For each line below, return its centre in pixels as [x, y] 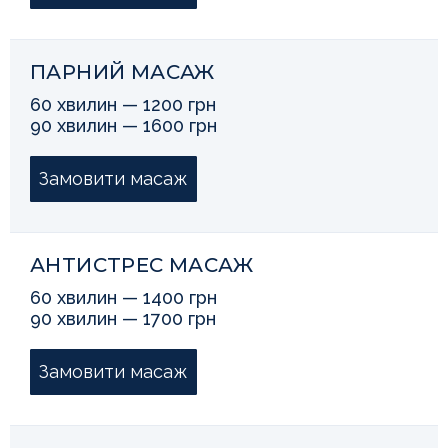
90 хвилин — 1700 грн [123, 318]
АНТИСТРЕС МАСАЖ [141, 264]
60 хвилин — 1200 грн [123, 104]
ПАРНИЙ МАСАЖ [122, 71]
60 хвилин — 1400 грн [123, 297]
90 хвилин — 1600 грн [123, 125]
